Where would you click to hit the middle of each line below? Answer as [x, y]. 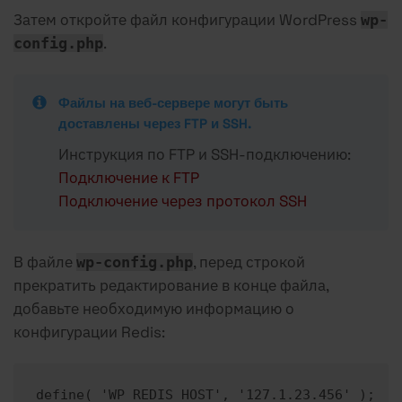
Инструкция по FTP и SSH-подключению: [205, 154]
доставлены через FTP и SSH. [155, 123]
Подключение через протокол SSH [183, 201]
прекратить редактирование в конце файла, [171, 285]
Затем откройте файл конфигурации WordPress [187, 19]
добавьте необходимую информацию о [154, 308]
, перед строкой [249, 262]
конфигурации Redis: [89, 332]
